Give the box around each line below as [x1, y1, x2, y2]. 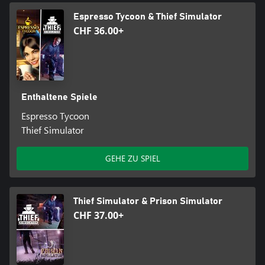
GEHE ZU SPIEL [105, 152, 160, 164]
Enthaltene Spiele [21, 92, 98, 102]
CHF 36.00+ [73, 24, 124, 37]
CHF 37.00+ [73, 208, 124, 222]
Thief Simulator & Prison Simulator [73, 196, 222, 206]
